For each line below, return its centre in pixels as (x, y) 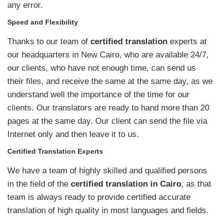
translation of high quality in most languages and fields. (108, 210)
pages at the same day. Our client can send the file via (107, 121)
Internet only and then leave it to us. (73, 134)
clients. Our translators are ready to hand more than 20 (108, 108)
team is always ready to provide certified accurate (99, 197)
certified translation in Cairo (126, 184)
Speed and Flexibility (43, 22)
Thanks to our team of (49, 41)
